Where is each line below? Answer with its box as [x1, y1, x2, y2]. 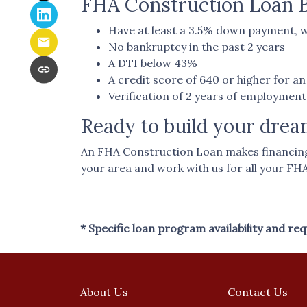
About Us [80, 285, 128, 299]
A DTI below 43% [108, 56, 197, 70]
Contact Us [227, 285, 288, 299]
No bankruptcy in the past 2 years [108, 40, 285, 53]
